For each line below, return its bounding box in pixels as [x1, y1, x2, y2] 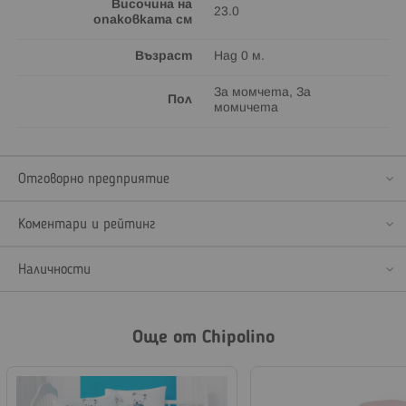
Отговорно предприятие [18, 171, 169, 187]
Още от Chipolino [131, 328, 275, 347]
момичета [214, 101, 278, 114]
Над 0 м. [214, 50, 265, 63]
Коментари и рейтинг [18, 217, 156, 232]
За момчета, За [214, 86, 311, 99]
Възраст [135, 50, 192, 63]
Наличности [18, 262, 91, 277]
